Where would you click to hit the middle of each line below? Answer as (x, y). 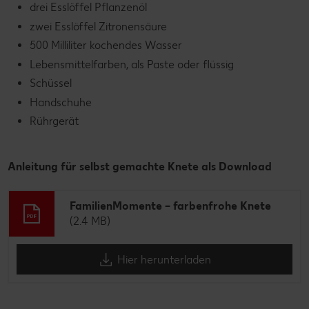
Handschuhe (61, 102)
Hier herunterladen (164, 259)
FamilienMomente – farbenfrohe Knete (170, 206)
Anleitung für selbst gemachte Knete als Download (140, 167)
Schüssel (51, 83)
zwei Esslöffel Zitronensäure (98, 26)
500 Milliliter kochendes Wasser (106, 46)
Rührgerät (54, 121)
